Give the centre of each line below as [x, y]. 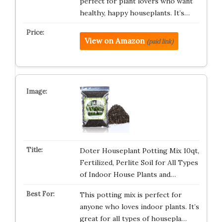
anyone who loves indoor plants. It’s [139, 207]
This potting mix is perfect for [131, 195]
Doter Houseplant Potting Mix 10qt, [139, 151]
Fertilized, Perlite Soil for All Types [139, 163]
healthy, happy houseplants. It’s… [135, 13]
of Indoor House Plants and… [128, 174]
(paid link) [160, 41]
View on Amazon [114, 41]
